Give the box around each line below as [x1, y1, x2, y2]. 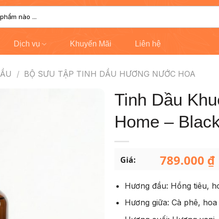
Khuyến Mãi [69, 40, 111, 48]
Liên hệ [134, 40, 161, 48]
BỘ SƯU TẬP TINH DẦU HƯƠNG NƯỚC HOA [24, 69, 196, 79]
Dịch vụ [13, 40, 40, 48]
